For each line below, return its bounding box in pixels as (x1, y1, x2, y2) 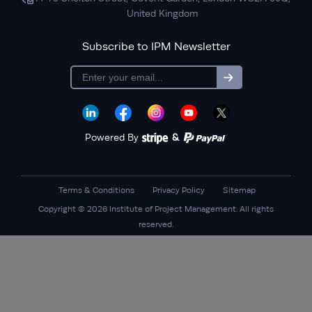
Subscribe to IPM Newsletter (81, 40, 231, 53)
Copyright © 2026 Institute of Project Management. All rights (38, 203, 274, 214)
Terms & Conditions (58, 185, 134, 195)
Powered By (85, 131, 141, 143)
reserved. (139, 219, 173, 229)
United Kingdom (127, 8, 198, 19)
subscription (227, 75, 276, 86)
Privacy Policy (153, 185, 205, 195)
